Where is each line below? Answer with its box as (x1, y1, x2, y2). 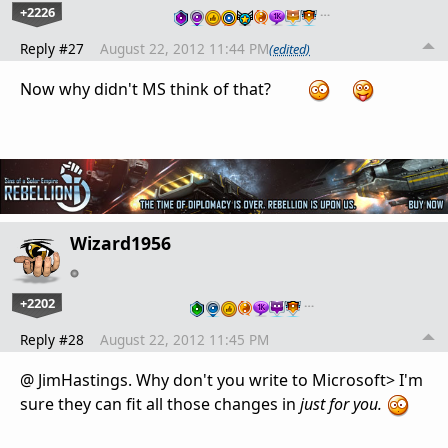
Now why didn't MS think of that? (20, 78, 307, 101)
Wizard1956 (70, 231, 171, 256)
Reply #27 (20, 39, 84, 59)
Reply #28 (20, 330, 84, 350)
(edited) (269, 39, 310, 58)
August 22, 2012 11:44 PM (100, 39, 269, 59)
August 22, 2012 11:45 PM (100, 330, 269, 350)
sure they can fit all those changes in (20, 393, 300, 416)
